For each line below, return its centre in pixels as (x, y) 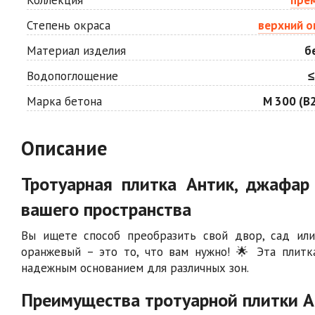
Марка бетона (64, 101)
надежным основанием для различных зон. (135, 268)
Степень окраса (69, 25)
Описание (64, 148)
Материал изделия (76, 50)
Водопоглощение (72, 76)
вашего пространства (106, 209)
